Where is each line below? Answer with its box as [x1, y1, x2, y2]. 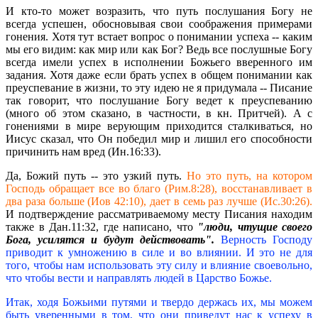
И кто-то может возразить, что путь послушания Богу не [6, 5, 312, 18]
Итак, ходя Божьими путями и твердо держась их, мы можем [6, 296, 312, 309]
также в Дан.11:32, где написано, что [6, 221, 197, 234]
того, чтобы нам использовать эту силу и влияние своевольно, [6, 259, 312, 272]
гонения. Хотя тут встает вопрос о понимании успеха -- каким [6, 31, 312, 43]
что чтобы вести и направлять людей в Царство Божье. [6, 272, 272, 285]
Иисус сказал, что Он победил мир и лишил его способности [6, 133, 312, 146]
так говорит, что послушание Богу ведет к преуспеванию [6, 94, 312, 107]
